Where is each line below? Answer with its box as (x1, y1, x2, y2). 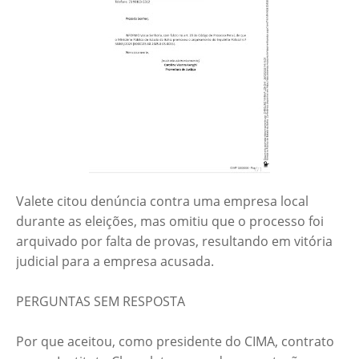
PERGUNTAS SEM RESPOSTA (16, 292, 185, 311)
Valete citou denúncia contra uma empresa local (16, 192, 309, 211)
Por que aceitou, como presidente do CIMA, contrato (16, 333, 334, 351)
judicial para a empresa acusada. (16, 252, 214, 271)
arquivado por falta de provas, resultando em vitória (16, 232, 333, 251)
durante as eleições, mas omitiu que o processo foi (16, 212, 324, 231)
